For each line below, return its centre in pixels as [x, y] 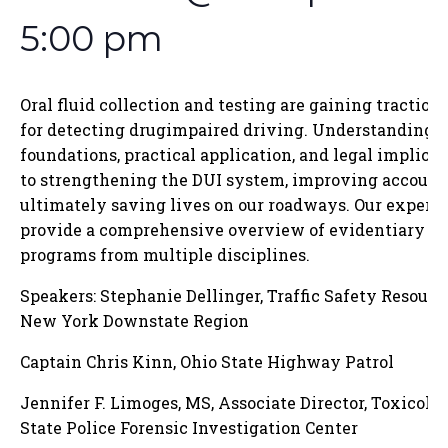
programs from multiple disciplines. [167, 254]
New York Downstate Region [136, 320]
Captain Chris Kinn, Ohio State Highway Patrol [209, 361]
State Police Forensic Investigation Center [191, 427]
